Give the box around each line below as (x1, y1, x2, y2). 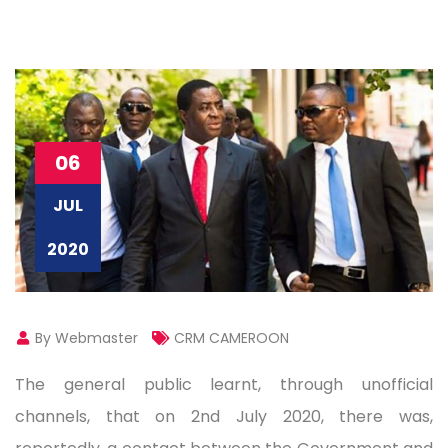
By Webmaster (31, 327, 138, 348)
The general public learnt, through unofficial (15, 372, 433, 396)
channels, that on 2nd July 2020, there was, (15, 404, 433, 428)
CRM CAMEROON (174, 327, 289, 348)
